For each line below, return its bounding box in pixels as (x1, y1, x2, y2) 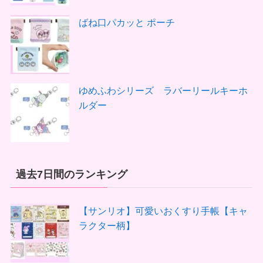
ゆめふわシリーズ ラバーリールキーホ (79, 85, 248, 96)
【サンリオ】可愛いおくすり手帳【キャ (79, 205, 248, 216)
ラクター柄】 (79, 220, 136, 231)
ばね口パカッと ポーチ (79, 16, 176, 28)
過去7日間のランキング (15, 168, 127, 180)
